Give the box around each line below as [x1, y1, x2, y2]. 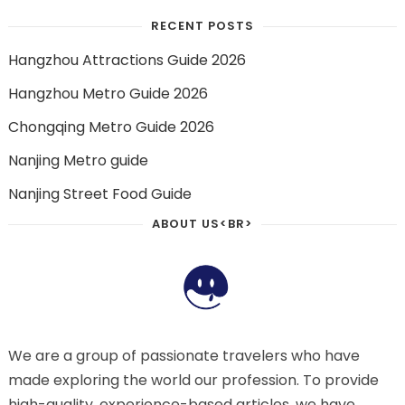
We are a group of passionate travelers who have [7, 344, 360, 366]
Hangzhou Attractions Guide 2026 [7, 49, 246, 71]
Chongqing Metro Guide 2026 [7, 116, 214, 137]
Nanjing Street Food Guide [7, 183, 192, 204]
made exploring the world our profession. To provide [7, 369, 379, 391]
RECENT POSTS [150, 16, 254, 34]
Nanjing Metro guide [7, 149, 148, 171]
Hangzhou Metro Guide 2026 [7, 82, 208, 104]
